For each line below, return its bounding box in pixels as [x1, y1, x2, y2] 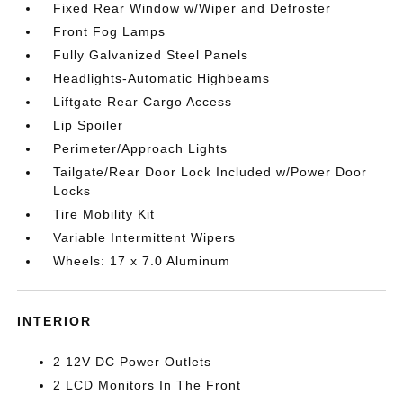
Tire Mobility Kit [53, 206, 156, 221]
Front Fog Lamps [53, 23, 166, 39]
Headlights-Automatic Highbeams [53, 70, 271, 85]
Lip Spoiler [53, 117, 124, 132]
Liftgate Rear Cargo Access [53, 94, 233, 109]
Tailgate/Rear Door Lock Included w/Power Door [53, 164, 368, 179]
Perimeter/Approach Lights [53, 140, 228, 156]
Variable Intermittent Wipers [53, 229, 237, 245]
